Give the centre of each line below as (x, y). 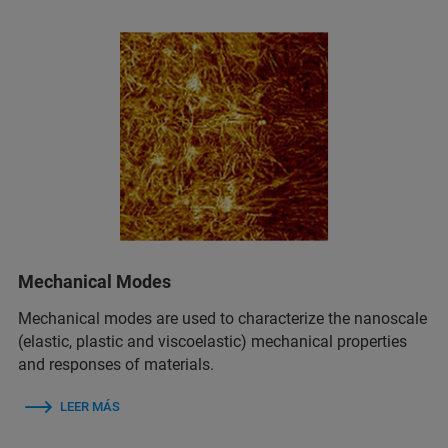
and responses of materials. (116, 365)
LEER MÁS (90, 407)
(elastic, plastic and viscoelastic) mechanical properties (212, 342)
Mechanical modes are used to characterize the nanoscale (222, 319)
